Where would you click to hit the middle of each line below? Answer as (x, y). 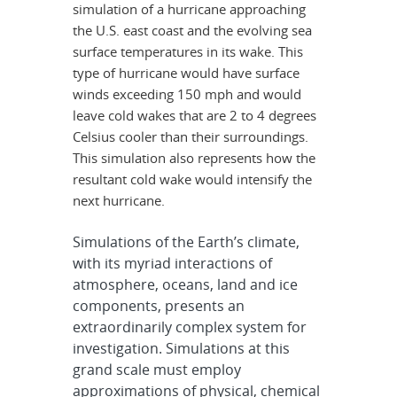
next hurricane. (119, 200)
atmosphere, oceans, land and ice (185, 284)
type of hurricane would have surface (187, 72)
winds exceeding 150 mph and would (187, 93)
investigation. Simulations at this (181, 348)
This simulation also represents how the (195, 157)
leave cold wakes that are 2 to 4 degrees (195, 115)
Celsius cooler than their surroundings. (191, 136)
